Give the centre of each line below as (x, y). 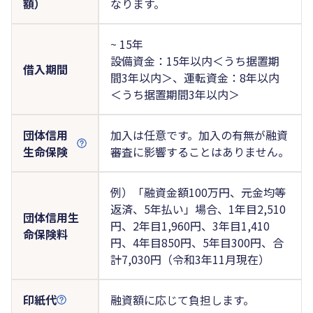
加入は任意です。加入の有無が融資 (199, 134)
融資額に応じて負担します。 (182, 299)
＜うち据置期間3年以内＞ (175, 94)
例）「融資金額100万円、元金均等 (198, 192)
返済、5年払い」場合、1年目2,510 (198, 209)
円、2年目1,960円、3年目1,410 (190, 225)
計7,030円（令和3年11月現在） (190, 259)
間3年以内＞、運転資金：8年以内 (195, 77)
